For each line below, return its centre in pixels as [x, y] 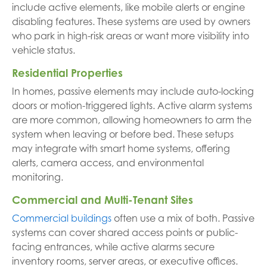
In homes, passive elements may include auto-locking [133, 91]
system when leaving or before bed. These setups [123, 134]
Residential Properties [67, 73]
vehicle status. [44, 50]
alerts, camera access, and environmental [108, 163]
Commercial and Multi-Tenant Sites [103, 200]
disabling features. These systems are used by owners [131, 21]
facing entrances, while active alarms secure [113, 247]
